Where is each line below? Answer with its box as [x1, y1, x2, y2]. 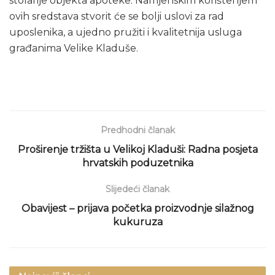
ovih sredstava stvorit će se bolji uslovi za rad [9, 10, 224, 22]
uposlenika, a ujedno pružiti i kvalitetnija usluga [9, 26, 242, 38]
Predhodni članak [100, 124, 175, 136]
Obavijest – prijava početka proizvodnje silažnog [21, 202, 254, 214]
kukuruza [112, 215, 163, 228]
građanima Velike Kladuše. [9, 42, 138, 54]
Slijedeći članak [106, 183, 169, 195]
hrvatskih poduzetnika [82, 157, 193, 169]
